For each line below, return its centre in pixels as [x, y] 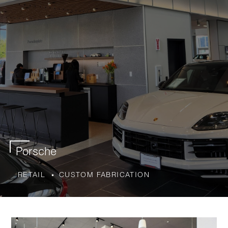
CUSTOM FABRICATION [104, 175]
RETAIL [32, 175]
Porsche [36, 151]
